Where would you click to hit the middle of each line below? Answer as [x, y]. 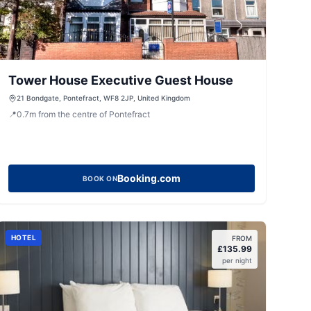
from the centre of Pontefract [94, 114]
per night [237, 260]
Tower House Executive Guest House [120, 80]
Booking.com [149, 178]
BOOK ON [100, 178]
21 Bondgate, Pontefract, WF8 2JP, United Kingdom [103, 98]
